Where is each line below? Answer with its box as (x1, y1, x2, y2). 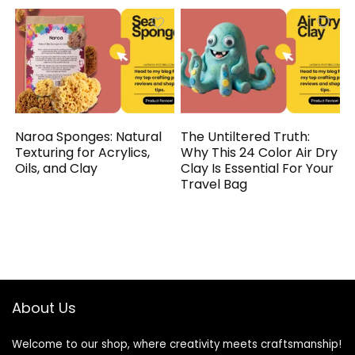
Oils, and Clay (15, 158, 98, 177)
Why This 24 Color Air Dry (181, 143, 338, 162)
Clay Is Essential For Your (181, 158, 334, 177)
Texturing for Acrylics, (15, 143, 151, 162)
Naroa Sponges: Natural (15, 127, 162, 146)
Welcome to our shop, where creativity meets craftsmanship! (12, 336, 342, 352)
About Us (12, 297, 76, 318)
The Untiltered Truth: (181, 127, 311, 146)
